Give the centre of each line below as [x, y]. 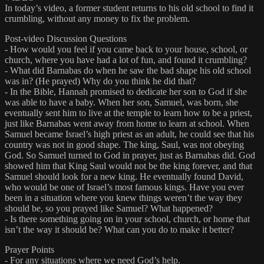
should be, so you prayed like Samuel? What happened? [109, 209]
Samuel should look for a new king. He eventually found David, [124, 177]
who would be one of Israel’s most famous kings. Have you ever [124, 187]
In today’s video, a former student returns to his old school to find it [129, 8]
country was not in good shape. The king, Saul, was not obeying [124, 145]
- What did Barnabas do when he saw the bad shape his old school [128, 71]
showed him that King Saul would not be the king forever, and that [128, 166]
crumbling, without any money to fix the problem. [97, 19]
